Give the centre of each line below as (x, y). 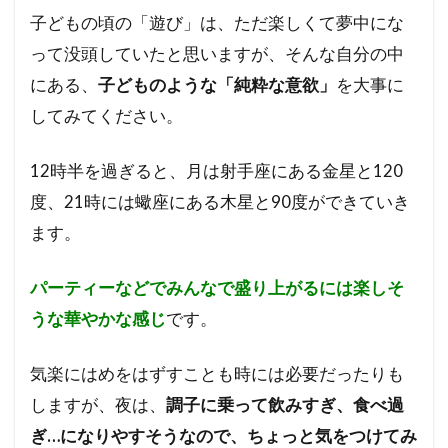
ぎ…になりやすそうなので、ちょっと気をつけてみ (223, 435)
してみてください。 (106, 115)
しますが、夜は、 (98, 404)
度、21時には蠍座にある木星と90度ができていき (220, 201)
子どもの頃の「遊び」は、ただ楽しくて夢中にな (217, 22)
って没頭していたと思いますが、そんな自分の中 (217, 53)
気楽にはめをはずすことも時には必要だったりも (217, 373)
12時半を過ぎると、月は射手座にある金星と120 (216, 170)
